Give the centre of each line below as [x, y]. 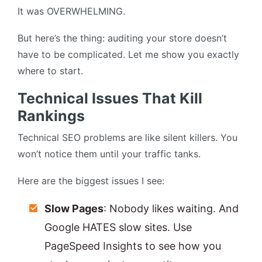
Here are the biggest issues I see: [91, 181]
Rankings [51, 116]
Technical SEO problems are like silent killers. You [127, 138]
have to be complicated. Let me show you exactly [128, 55]
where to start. [50, 71]
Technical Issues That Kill [110, 99]
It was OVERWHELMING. [71, 11]
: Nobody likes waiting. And [171, 209]
